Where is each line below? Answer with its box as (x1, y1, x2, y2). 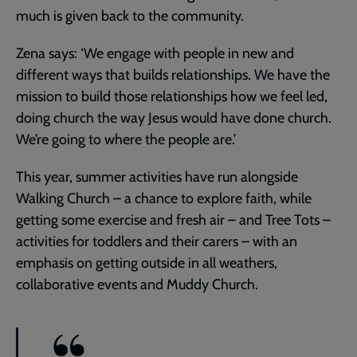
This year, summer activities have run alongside (16, 167, 298, 186)
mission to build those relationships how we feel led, (16, 87, 328, 105)
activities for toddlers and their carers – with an (16, 232, 297, 250)
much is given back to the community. (16, 6, 244, 25)
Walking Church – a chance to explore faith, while (16, 189, 312, 207)
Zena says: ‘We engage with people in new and (16, 44, 294, 62)
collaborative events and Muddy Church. (16, 275, 258, 293)
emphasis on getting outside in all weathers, (16, 253, 277, 272)
